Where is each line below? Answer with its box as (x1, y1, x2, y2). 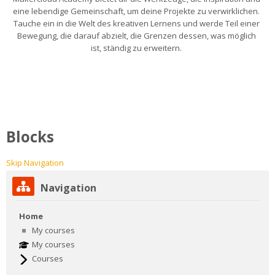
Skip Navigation (6, 157, 64, 168)
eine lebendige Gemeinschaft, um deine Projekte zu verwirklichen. (13, 5, 260, 17)
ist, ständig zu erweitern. (91, 42, 182, 53)
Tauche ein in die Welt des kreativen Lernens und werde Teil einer (13, 17, 260, 29)
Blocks (6, 126, 54, 147)
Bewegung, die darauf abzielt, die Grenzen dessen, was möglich (17, 29, 256, 41)
